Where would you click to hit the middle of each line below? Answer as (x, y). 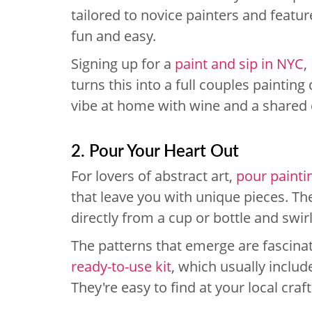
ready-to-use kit (121, 266)
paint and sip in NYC (239, 64)
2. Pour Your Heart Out (155, 150)
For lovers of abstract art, (154, 176)
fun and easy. (114, 36)
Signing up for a (123, 64)
